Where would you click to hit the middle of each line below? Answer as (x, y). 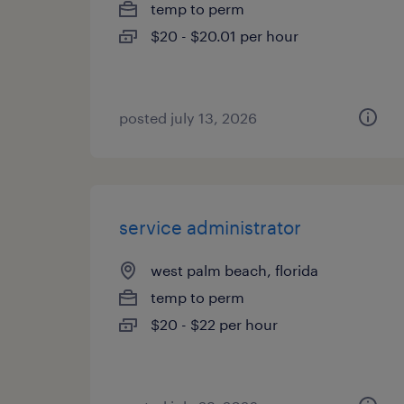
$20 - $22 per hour (214, 324)
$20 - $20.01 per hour (225, 36)
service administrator (210, 227)
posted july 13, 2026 (188, 118)
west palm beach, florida (234, 270)
